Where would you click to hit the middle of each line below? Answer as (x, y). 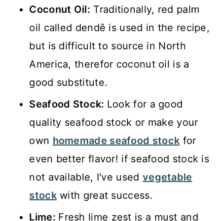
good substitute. (69, 83)
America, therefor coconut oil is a (109, 64)
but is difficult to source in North (108, 46)
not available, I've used (86, 177)
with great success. (105, 196)
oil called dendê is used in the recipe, (120, 28)
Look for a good (145, 104)
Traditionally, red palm (145, 10)
